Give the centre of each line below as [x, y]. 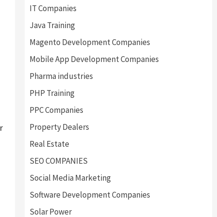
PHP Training [52, 93]
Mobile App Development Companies [94, 59]
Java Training [52, 25]
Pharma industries [61, 76]
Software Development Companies [90, 195]
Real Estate [49, 144]
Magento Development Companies [90, 42]
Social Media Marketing [70, 178]
